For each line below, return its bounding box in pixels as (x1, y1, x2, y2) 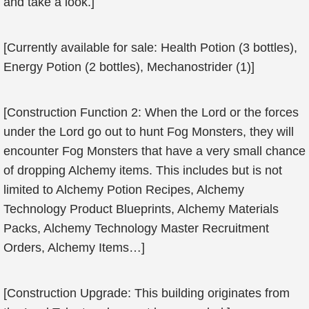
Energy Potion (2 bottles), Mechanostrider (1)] (3, 60, 255, 74)
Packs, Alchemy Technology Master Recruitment (3, 221, 269, 235)
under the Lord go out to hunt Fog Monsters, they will (3, 125, 294, 139)
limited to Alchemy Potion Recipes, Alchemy (3, 183, 244, 197)
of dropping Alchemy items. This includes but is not (3, 163, 282, 177)
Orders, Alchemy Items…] (3, 241, 145, 255)
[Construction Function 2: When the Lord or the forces (3, 106, 299, 119)
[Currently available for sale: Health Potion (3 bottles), (3, 41, 297, 54)
